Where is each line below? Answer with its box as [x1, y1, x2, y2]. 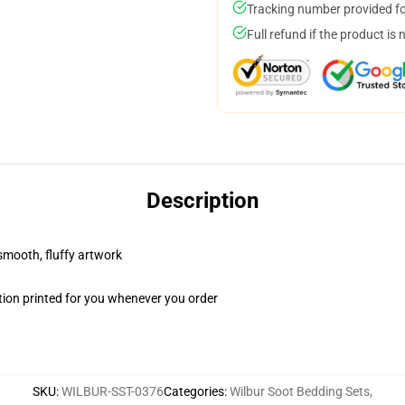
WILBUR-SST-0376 [61, 384, 164, 399]
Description [146, 188, 259, 213]
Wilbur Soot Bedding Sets [230, 384, 370, 399]
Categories [164, 384, 224, 399]
